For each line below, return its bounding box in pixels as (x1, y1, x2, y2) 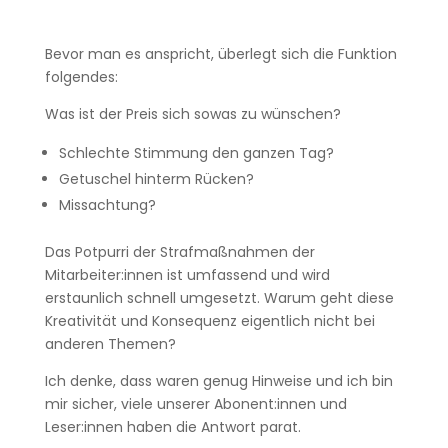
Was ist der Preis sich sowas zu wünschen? (44, 104, 345, 124)
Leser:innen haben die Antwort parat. (44, 417, 301, 437)
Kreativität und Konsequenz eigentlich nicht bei (44, 311, 375, 331)
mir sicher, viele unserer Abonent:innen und (44, 394, 347, 414)
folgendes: (44, 67, 122, 87)
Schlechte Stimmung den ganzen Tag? (58, 143, 338, 163)
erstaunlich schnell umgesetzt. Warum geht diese (44, 288, 394, 308)
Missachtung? (58, 195, 160, 215)
